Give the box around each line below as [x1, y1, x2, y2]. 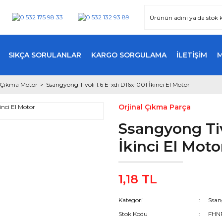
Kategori [118, 196, 143, 204]
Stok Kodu [118, 210, 148, 218]
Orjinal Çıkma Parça [118, 103, 191, 111]
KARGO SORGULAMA [91, 50, 166, 59]
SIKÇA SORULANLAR [8, 50, 81, 59]
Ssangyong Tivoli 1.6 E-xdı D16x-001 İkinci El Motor [46, 81, 190, 88]
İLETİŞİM [176, 50, 207, 59]
